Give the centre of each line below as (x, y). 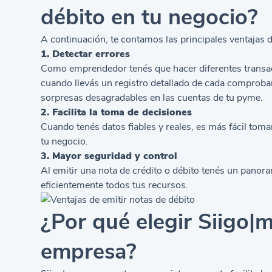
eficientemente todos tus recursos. (115, 185)
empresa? (89, 251)
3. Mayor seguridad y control (109, 156)
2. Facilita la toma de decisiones (117, 112)
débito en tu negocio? (150, 17)
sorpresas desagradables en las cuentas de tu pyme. (152, 97)
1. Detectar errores (86, 54)
